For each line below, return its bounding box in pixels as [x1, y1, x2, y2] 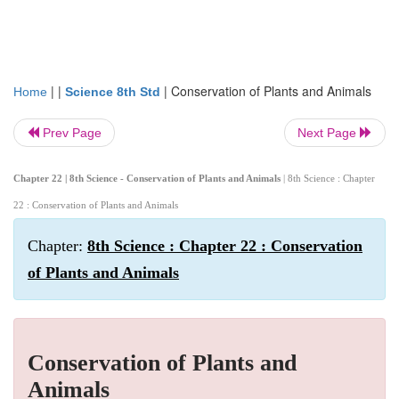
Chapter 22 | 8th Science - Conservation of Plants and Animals [13, 173, 283, 183]
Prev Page [39, 126, 102, 140]
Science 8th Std [65, 85, 160, 99]
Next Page [297, 126, 360, 140]
